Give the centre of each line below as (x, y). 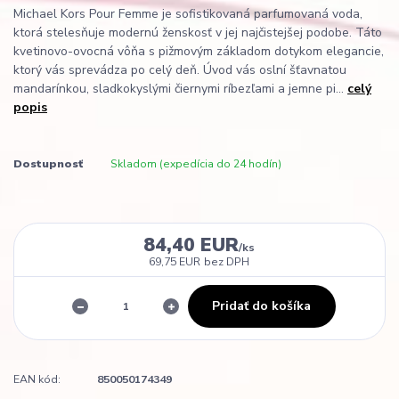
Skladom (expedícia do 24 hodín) (195, 163)
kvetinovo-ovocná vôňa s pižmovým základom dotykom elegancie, (199, 51)
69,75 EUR (175, 261)
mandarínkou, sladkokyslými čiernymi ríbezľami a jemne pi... (180, 88)
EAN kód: (37, 380)
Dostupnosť (48, 163)
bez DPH (227, 261)
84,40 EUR (191, 244)
